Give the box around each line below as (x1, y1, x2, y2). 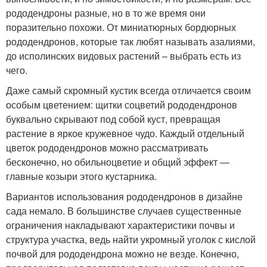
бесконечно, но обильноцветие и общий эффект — (6, 155, 229, 169)
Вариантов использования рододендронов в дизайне (6, 190, 243, 203)
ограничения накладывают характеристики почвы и (6, 218, 235, 232)
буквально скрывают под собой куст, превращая (6, 112, 221, 126)
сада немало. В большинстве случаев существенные (6, 204, 241, 218)
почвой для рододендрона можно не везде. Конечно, (6, 247, 239, 260)
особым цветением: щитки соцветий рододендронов (6, 98, 237, 111)
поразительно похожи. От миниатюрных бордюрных (6, 20, 236, 34)
